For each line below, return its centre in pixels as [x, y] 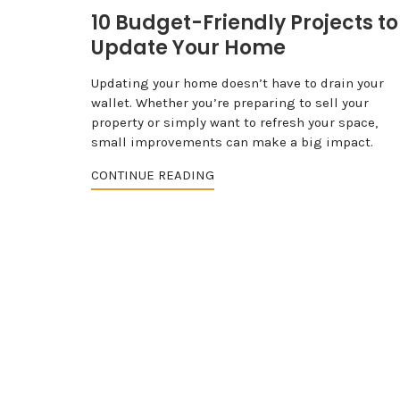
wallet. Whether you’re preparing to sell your [230, 102]
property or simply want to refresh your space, [234, 122]
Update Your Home [188, 47]
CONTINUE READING [153, 175]
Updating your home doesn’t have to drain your [237, 83]
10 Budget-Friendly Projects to [245, 22]
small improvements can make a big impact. [232, 142]
